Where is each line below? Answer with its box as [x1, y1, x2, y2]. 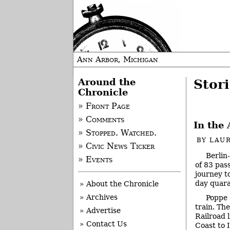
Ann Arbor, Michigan [77, 55, 158, 64]
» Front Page [78, 102, 130, 111]
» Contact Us [80, 220, 127, 228]
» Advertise [80, 206, 121, 215]
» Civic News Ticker [78, 142, 155, 151]
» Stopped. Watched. [78, 128, 157, 138]
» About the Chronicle [80, 180, 159, 188]
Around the [78, 77, 136, 87]
